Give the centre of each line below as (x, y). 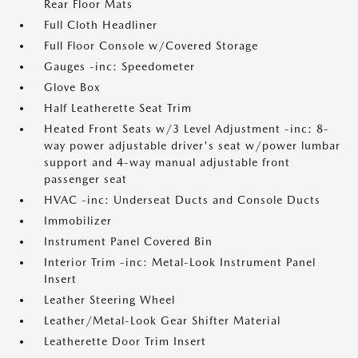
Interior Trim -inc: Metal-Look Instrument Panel (180, 262)
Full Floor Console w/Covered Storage (151, 46)
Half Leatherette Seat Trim (118, 108)
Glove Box (72, 87)
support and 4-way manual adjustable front (167, 162)
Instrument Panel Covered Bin (128, 241)
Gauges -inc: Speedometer (119, 66)
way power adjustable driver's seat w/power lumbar (192, 145)
